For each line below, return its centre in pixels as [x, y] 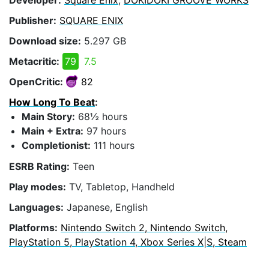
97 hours [105, 131]
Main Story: [48, 117]
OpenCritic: [36, 82]
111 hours [113, 146]
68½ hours [101, 117]
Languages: [36, 207]
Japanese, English [106, 207]
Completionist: [56, 146]
